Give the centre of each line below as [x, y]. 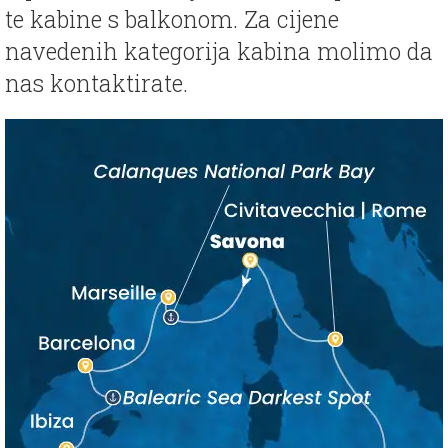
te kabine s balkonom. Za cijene [172, 19]
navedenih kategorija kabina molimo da [219, 51]
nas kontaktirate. [96, 83]
